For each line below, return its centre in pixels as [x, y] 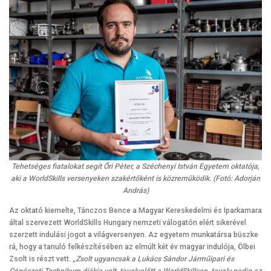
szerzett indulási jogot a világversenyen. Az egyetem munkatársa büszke [134, 235]
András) [135, 191]
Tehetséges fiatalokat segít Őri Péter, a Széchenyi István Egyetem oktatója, [135, 167]
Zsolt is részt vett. [41, 259]
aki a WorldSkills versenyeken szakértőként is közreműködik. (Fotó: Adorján [135, 179]
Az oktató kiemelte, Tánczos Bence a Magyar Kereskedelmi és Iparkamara [135, 211]
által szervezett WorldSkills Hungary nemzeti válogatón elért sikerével [128, 223]
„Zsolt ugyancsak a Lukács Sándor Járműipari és [153, 259]
